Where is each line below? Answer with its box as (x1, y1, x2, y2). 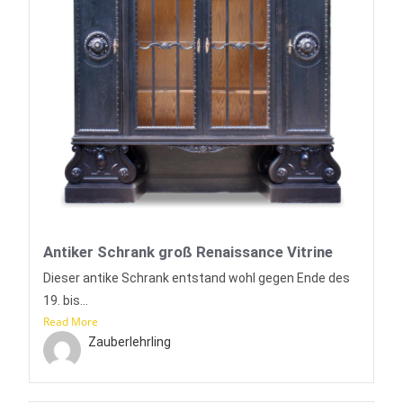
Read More (43, 313, 99, 329)
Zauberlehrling (88, 334, 172, 349)
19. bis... (43, 292, 89, 308)
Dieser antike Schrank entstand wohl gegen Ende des (43, 270, 351, 285)
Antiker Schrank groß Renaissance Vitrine (43, 242, 334, 261)
